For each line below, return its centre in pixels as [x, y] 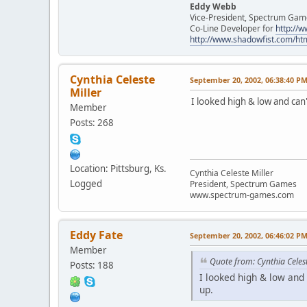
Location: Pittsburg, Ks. [118, 169]
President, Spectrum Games [243, 184]
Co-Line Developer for [233, 29]
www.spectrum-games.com [242, 195]
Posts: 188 [92, 266]
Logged [86, 184]
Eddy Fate [96, 235]
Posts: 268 [92, 123]
